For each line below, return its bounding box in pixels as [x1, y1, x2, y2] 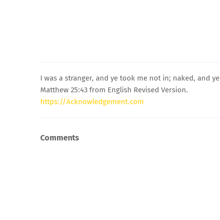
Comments [40, 133, 79, 143]
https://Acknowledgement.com [40, 97, 144, 106]
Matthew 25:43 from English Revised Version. [40, 85, 188, 94]
